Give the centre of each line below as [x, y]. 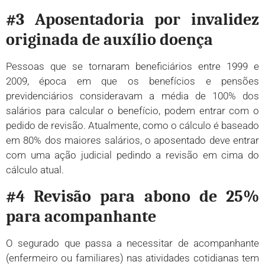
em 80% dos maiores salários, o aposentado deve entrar [132, 140]
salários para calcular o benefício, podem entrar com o [132, 111]
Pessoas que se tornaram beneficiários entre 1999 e [132, 67]
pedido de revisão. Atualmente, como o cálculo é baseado [132, 126]
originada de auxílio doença [109, 40]
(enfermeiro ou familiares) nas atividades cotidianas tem [132, 258]
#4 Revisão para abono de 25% [132, 196]
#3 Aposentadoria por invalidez [132, 20]
